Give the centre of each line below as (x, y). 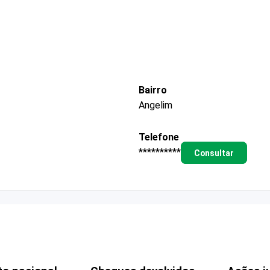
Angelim (155, 105)
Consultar (214, 153)
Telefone (159, 137)
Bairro (153, 90)
